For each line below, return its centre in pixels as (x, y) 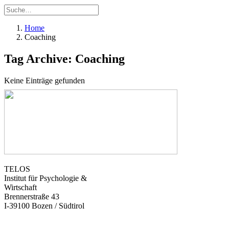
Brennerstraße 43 (32, 196)
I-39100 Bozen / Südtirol (44, 205)
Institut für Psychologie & (45, 178)
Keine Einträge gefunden (44, 80)
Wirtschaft (20, 187)
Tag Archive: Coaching (64, 59)
